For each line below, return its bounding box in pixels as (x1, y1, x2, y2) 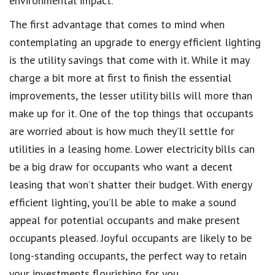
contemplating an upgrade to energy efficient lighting (9, 34, 261, 49)
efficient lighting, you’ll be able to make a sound (9, 195, 236, 209)
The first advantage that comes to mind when (9, 17, 225, 31)
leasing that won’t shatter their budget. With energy (9, 177, 252, 192)
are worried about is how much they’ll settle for (9, 123, 234, 138)
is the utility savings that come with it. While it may (9, 52, 249, 67)
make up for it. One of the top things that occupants (9, 106, 254, 120)
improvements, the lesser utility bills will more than (9, 88, 252, 103)
